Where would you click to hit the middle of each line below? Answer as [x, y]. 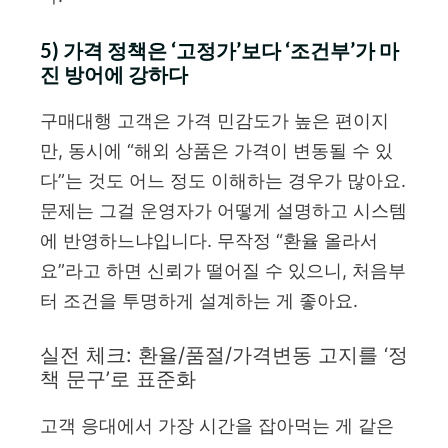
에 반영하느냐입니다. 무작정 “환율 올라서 [209, 240]
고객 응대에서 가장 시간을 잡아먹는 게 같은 [217, 425]
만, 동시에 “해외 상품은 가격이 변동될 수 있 [216, 150]
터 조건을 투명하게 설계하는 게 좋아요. [199, 300]
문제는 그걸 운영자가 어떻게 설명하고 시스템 [223, 210]
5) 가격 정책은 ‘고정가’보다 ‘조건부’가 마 [219, 49]
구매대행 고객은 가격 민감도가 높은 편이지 [214, 120]
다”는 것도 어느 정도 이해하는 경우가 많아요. [223, 180]
